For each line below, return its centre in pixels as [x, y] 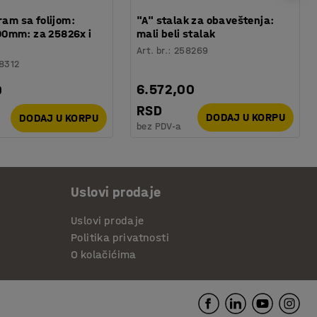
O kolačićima [104, 254]
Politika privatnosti [120, 237]
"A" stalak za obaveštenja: [206, 20]
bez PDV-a [159, 126]
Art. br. [152, 50]
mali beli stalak [176, 33]
